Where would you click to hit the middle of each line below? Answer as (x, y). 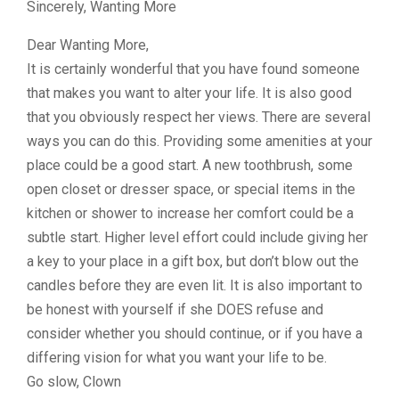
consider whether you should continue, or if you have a (195, 334)
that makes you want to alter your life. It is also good (189, 93)
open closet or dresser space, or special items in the (191, 189)
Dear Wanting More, (88, 45)
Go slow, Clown (74, 382)
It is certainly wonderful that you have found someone (193, 69)
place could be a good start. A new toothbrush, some (190, 165)
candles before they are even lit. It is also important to (195, 285)
